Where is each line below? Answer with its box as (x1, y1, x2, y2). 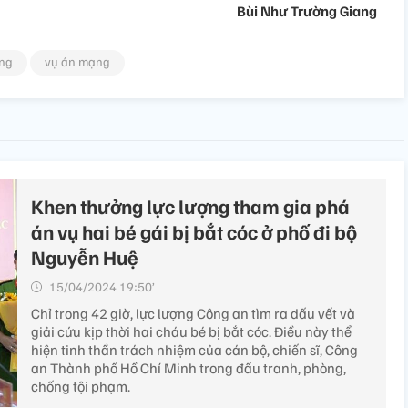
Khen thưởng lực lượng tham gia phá (31, 193, 350, 219)
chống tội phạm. (31, 377, 130, 396)
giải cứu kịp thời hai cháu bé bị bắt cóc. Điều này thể (31, 322, 352, 342)
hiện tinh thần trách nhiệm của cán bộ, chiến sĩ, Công (31, 341, 358, 360)
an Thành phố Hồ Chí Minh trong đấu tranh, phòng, (31, 359, 346, 378)
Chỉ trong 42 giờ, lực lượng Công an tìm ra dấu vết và (31, 304, 355, 323)
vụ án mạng (45, 54, 110, 70)
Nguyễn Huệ (31, 244, 138, 270)
